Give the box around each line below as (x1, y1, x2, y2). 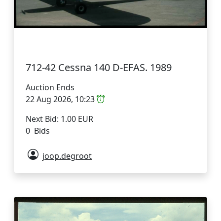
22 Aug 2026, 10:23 (26, 93, 97, 105)
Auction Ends (26, 81, 74, 93)
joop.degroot (42, 150, 92, 161)
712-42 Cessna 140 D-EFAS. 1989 (26, 60, 172, 74)
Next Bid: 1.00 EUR (26, 113, 93, 124)
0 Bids (26, 125, 50, 136)
